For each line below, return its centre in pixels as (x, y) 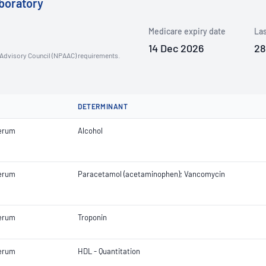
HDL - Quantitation (109, 251)
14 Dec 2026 (176, 48)
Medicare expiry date (187, 31)
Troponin (92, 217)
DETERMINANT (103, 106)
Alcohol (90, 131)
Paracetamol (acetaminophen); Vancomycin (151, 174)
